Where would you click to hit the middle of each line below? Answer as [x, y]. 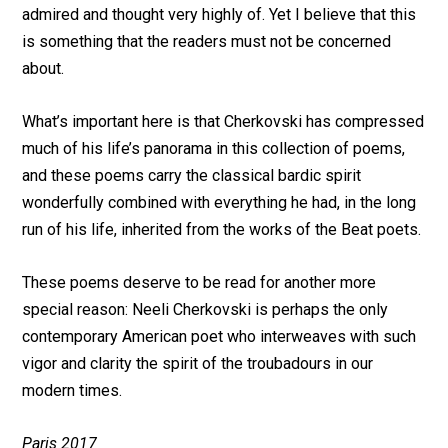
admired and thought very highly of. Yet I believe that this [219, 14]
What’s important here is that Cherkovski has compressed [223, 121]
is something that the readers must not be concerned [207, 41]
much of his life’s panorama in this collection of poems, [214, 148]
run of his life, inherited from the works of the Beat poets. [222, 229]
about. [43, 68]
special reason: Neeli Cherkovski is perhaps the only [205, 309]
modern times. [72, 390]
